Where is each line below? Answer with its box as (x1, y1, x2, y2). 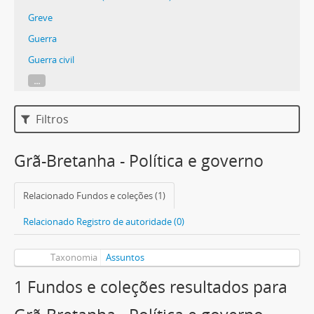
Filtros (33, 111, 69, 127)
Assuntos (105, 251, 144, 264)
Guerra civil (28, 53, 74, 66)
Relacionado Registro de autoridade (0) (23, 215, 184, 228)
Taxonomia (50, 251, 97, 264)
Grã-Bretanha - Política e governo (14, 150, 264, 172)
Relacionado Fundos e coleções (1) (23, 189, 165, 202)
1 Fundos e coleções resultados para (14, 276, 287, 298)
